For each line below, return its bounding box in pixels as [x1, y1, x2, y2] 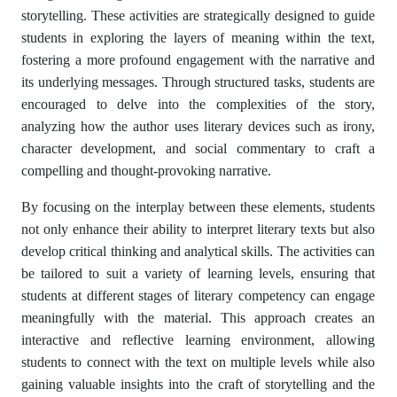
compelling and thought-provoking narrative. [21, 163, 271, 178]
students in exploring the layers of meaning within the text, [21, 30, 376, 45]
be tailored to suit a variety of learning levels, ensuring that [21, 266, 376, 281]
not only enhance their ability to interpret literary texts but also [21, 222, 376, 237]
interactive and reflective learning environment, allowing [21, 332, 376, 347]
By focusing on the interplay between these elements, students [21, 199, 376, 214]
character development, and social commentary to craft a [21, 141, 376, 156]
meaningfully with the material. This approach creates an [21, 310, 376, 325]
